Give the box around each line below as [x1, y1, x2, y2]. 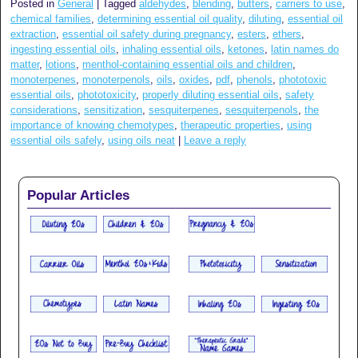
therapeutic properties [181, 118, 280, 131]
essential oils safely [10, 133, 101, 146]
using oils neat [108, 133, 175, 146]
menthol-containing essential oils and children [82, 58, 292, 70]
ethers [272, 27, 301, 40]
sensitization [84, 103, 142, 116]
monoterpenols [82, 73, 150, 86]
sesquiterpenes [149, 103, 219, 116]
